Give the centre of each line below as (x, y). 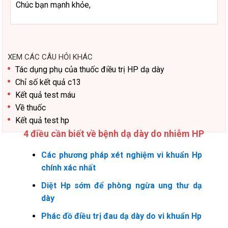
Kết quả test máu (46, 95)
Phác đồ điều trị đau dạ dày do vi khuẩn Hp (122, 216)
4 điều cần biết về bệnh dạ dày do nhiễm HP (114, 134)
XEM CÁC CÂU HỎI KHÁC (50, 57)
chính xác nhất (69, 168)
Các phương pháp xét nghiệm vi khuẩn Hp (122, 155)
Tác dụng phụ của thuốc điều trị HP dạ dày (90, 69)
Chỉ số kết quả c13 (48, 82)
